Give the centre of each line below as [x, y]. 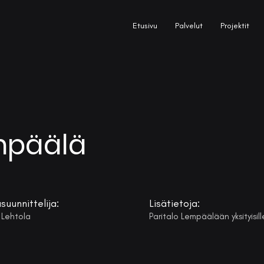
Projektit [235, 26]
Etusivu [145, 26]
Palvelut [189, 26]
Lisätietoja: [174, 203]
